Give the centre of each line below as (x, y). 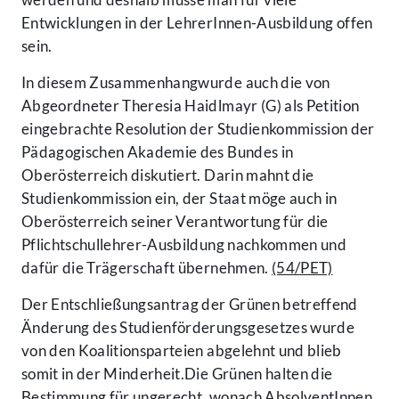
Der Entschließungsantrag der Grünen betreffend (190, 305)
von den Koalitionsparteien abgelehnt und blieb (182, 351)
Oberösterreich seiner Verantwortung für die (175, 222)
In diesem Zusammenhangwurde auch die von (176, 83)
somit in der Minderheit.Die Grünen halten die (177, 374)
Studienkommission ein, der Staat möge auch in (179, 199)
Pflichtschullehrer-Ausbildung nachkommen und (184, 245)
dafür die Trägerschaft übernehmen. (147, 268)
